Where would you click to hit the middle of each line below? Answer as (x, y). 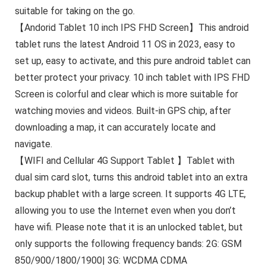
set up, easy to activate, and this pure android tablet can (132, 61)
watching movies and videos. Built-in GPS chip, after (123, 110)
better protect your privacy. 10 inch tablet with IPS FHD (132, 77)
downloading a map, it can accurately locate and (115, 127)
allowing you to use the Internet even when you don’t (125, 210)
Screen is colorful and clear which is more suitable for (126, 94)
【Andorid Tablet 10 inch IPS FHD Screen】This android (132, 27)
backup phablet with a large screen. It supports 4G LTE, (130, 194)
